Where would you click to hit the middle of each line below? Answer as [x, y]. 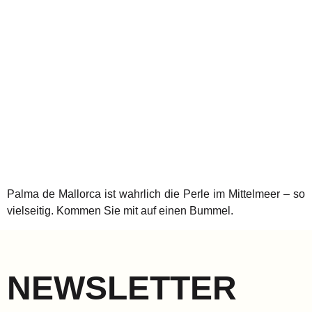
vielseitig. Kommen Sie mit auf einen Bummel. [120, 211]
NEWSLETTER [122, 288]
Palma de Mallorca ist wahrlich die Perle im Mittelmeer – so [156, 194]
